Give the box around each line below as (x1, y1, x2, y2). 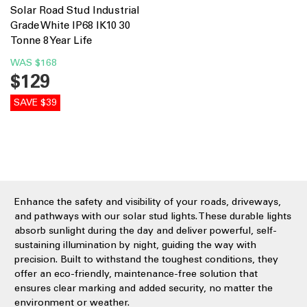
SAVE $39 (13, 96, 57, 108)
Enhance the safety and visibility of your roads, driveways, (14, 195, 281, 208)
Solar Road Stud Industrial (10, 3, 140, 16)
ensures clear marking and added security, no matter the (14, 282, 273, 294)
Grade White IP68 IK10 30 (10, 19, 130, 32)
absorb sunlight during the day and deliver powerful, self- (14, 224, 277, 236)
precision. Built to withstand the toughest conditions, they (14, 253, 278, 265)
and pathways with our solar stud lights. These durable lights (14, 210, 291, 222)
